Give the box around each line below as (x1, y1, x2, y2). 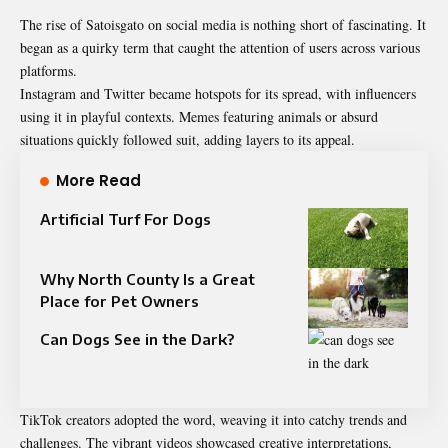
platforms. (20, 60, 77, 80)
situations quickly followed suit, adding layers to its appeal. (20, 129, 355, 149)
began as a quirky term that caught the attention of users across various (20, 37, 420, 57)
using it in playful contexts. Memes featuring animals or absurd (20, 106, 378, 126)
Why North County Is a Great (40, 269, 255, 288)
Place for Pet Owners (40, 291, 199, 310)
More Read (56, 169, 141, 191)
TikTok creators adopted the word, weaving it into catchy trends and (20, 409, 407, 429)
